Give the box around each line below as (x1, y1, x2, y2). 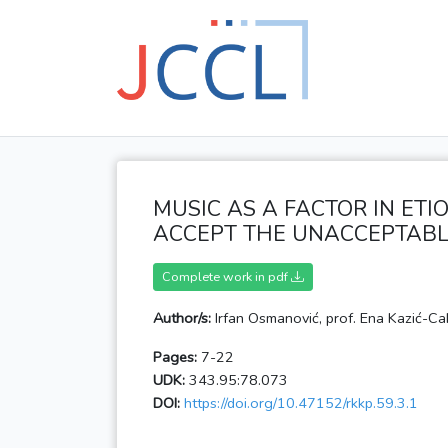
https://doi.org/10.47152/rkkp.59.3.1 (184, 393, 418, 414)
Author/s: (153, 308, 211, 329)
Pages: (153, 347, 197, 368)
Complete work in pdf (162, 268, 291, 286)
